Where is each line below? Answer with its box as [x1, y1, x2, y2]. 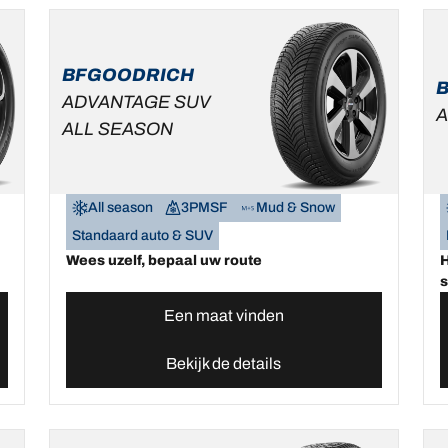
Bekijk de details [166, 355, 282, 373]
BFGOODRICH [62, 64, 195, 85]
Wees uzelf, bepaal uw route [66, 253, 263, 269]
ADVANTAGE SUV [62, 91, 212, 112]
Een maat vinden [163, 307, 284, 325]
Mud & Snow [256, 200, 336, 216]
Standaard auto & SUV [72, 228, 214, 244]
